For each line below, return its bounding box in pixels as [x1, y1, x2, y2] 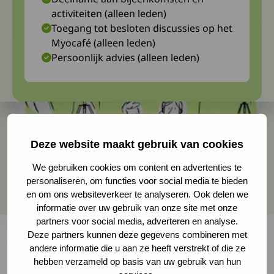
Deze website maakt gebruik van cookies [31, 138, 243, 150]
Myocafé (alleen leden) [51, 36, 155, 50]
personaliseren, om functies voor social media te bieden [26, 175, 248, 186]
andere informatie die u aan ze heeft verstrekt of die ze [29, 242, 245, 253]
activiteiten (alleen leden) [51, 7, 166, 20]
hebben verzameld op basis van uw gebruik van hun [33, 256, 241, 267]
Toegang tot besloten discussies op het [51, 21, 232, 35]
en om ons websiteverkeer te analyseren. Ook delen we [26, 188, 248, 199]
